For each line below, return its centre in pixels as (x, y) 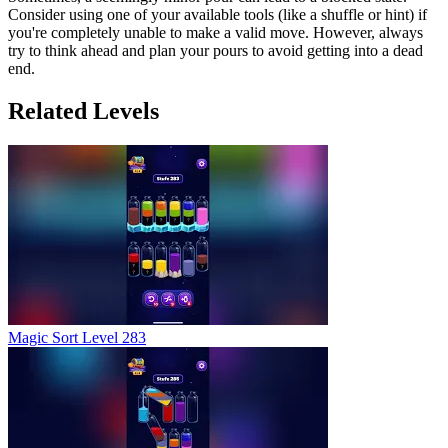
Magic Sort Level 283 (77, 337)
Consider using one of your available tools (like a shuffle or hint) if (217, 14)
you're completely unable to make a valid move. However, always (215, 32)
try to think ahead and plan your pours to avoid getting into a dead (215, 50)
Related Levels (83, 110)
